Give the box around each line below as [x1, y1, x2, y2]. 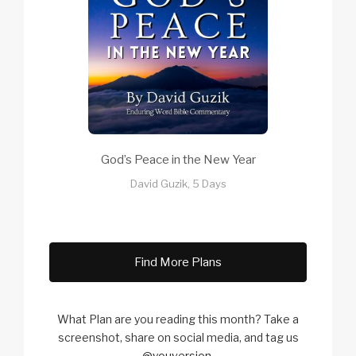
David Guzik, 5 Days [130, 177, 226, 191]
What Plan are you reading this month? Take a [57, 311, 299, 326]
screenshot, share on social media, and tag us [57, 330, 299, 344]
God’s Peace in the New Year [100, 153, 256, 168]
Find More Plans [134, 254, 222, 269]
